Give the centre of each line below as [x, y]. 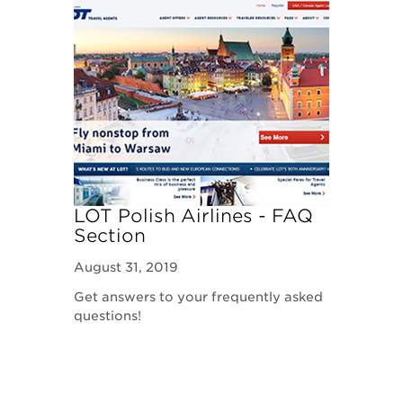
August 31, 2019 [126, 267]
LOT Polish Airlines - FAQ [194, 216]
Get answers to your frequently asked [199, 297]
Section [110, 236]
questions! [110, 316]
